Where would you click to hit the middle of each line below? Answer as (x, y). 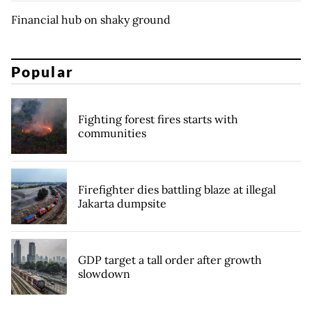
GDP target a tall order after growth (170, 260)
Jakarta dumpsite (122, 204)
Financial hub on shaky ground (91, 19)
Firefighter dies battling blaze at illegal (177, 190)
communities (112, 133)
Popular (42, 72)
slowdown (104, 274)
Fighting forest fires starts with (158, 119)
